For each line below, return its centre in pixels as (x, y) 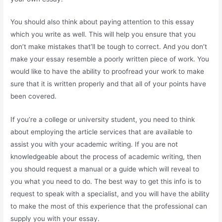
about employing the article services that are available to (102, 132)
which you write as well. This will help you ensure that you (103, 34)
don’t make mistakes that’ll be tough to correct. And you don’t (109, 47)
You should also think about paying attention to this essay (103, 22)
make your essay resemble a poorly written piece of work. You (110, 59)
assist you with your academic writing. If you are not (94, 144)
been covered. (34, 96)
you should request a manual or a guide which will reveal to (105, 169)
